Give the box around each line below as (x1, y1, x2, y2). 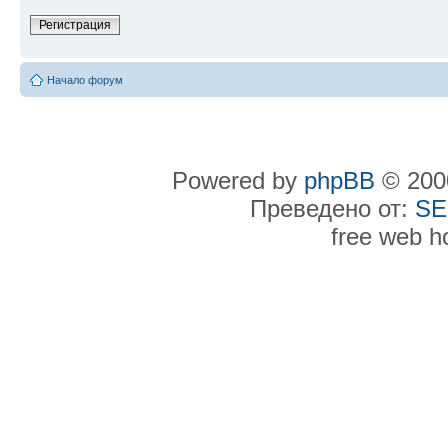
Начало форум (47, 74, 123, 87)
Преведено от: (249, 195, 415, 223)
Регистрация (39, 18, 111, 33)
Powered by (172, 167, 304, 195)
